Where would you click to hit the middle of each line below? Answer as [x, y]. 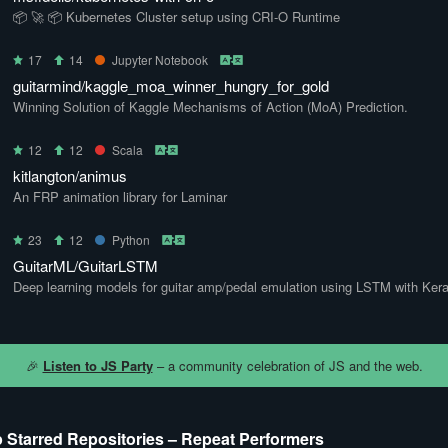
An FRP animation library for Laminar [120, 196]
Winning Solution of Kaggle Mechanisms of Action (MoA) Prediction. [210, 106]
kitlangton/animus [70, 175]
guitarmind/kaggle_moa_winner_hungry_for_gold [171, 85]
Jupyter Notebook [160, 59]
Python [131, 239]
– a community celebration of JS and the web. [287, 365]
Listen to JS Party [97, 365]
